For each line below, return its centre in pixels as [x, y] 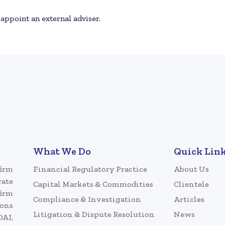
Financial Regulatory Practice [90, 169]
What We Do [62, 151]
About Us [191, 169]
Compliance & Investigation [87, 199]
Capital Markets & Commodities [93, 184]
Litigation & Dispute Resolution [94, 214]
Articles [189, 199]
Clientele [191, 184]
